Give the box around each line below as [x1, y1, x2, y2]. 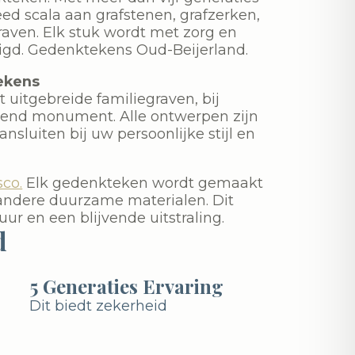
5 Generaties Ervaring [29, 273, 223, 299]
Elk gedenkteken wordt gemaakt [22, 174, 264, 192]
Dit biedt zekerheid [29, 296, 167, 315]
